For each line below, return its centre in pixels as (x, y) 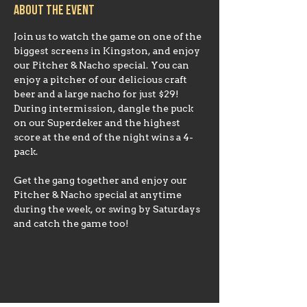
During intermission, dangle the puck (105, 109)
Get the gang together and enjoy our (101, 181)
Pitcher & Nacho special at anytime (99, 195)
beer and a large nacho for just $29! (96, 95)
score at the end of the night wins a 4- (103, 138)
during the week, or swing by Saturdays (108, 210)
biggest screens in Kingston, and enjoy (108, 51)
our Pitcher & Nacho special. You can (102, 66)
